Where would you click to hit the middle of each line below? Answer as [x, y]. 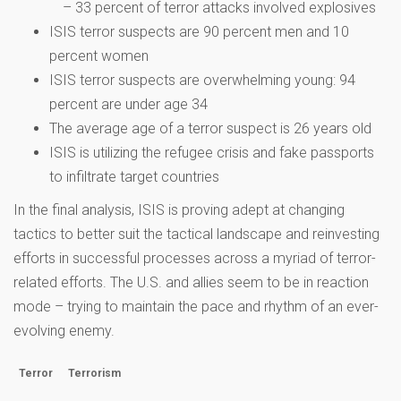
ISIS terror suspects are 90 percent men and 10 [199, 31]
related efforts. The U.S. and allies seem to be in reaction [191, 282]
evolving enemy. [64, 330]
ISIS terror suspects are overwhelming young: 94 [202, 80]
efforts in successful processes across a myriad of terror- [195, 258]
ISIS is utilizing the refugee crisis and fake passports [212, 152]
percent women [99, 55]
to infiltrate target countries [134, 176]
